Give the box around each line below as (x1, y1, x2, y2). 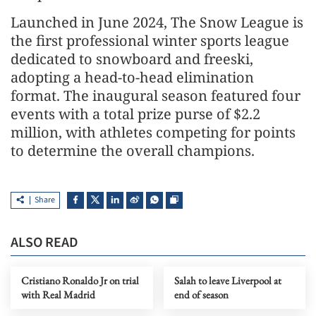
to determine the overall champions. (11, 140, 258, 160)
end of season (174, 287, 229, 301)
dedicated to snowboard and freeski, (11, 49, 253, 68)
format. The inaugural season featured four (11, 85, 300, 105)
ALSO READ (11, 232, 78, 253)
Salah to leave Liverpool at (174, 273, 281, 287)
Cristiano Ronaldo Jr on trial (21, 273, 139, 287)
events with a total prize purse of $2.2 (11, 104, 260, 123)
